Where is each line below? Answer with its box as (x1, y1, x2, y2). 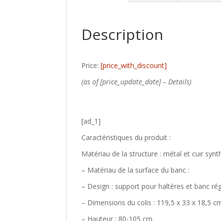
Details (168, 77, 190, 86)
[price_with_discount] (101, 61, 167, 70)
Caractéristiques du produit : (81, 133, 171, 142)
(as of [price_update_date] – (81, 77, 169, 86)
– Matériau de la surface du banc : (81, 165, 190, 175)
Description (81, 24, 164, 44)
